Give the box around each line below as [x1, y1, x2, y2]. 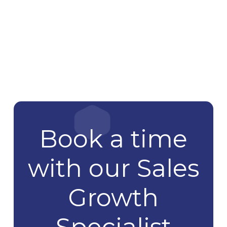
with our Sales [27, 153, 199, 183]
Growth [68, 182, 159, 212]
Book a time [39, 124, 187, 154]
